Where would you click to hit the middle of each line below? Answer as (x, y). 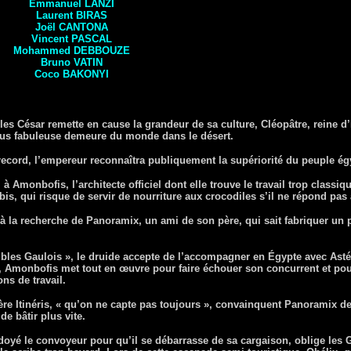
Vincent (51, 39)
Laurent (56, 15)
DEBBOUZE (101, 51)
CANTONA (83, 27)
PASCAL (91, 39)
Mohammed (43, 51)
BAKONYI (85, 74)
